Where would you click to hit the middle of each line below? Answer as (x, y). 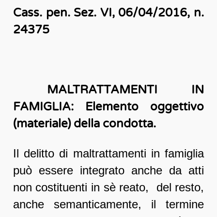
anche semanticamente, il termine (108, 204)
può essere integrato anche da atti (108, 170)
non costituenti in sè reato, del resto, (108, 187)
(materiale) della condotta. (84, 124)
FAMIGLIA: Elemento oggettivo (108, 107)
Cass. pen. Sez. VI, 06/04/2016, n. (108, 13)
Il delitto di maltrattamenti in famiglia (108, 154)
